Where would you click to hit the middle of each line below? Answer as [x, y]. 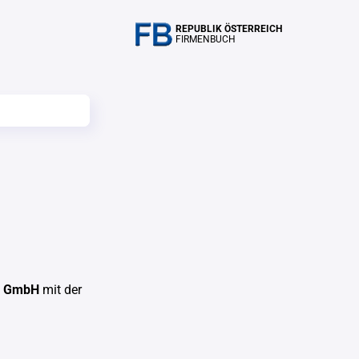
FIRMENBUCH [206, 40]
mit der [61, 290]
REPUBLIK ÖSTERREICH [229, 29]
